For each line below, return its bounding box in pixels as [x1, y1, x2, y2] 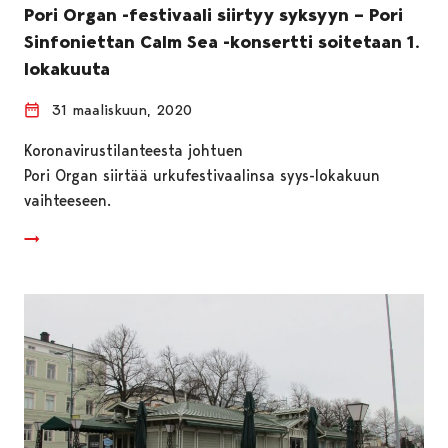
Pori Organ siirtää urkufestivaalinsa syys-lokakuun [24, 165, 380, 185]
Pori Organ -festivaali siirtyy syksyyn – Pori [24, 3, 403, 26]
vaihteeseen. [24, 190, 111, 210]
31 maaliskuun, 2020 [52, 100, 192, 119]
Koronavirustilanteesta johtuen [24, 140, 243, 160]
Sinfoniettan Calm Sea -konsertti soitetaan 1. [24, 30, 420, 53]
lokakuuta [24, 57, 115, 80]
